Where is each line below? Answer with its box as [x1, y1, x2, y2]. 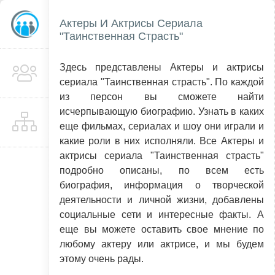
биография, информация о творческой [60, 180, 264, 190]
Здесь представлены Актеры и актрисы [60, 62, 264, 72]
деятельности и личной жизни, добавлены [60, 195, 264, 205]
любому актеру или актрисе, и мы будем [60, 239, 264, 249]
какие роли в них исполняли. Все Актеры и [60, 136, 264, 146]
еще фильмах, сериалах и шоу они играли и [60, 121, 264, 131]
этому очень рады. [60, 254, 144, 264]
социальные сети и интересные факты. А [60, 209, 264, 220]
